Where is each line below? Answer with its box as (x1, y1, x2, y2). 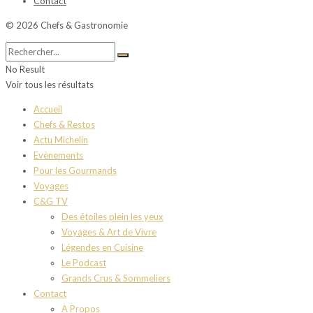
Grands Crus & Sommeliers (61, 272, 170, 284)
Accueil (34, 103, 62, 115)
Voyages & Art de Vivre (61, 226, 156, 238)
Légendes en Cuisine (61, 242, 143, 254)
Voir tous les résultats (6, 79, 94, 91)
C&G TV (34, 196, 68, 208)
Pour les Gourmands (34, 165, 117, 177)
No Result (6, 64, 45, 75)
